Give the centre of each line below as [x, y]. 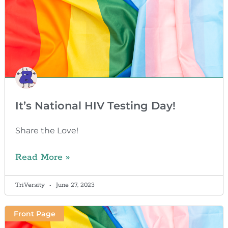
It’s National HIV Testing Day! [95, 105]
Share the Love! [47, 130]
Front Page [34, 213]
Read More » [42, 157]
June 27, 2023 [74, 185]
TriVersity [31, 185]
